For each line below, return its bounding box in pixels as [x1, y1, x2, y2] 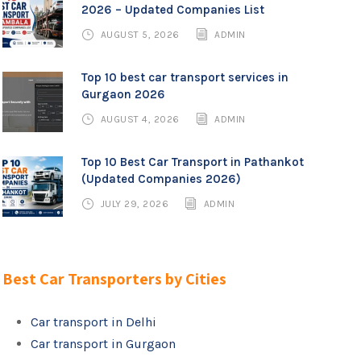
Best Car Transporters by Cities [2, 268, 227, 289]
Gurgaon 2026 [81, 87, 166, 102]
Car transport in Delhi [31, 314, 157, 330]
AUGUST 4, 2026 [100, 114, 180, 125]
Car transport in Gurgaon [31, 336, 176, 351]
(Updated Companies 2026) [81, 172, 242, 186]
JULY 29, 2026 [100, 198, 169, 210]
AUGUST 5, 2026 [100, 29, 180, 40]
